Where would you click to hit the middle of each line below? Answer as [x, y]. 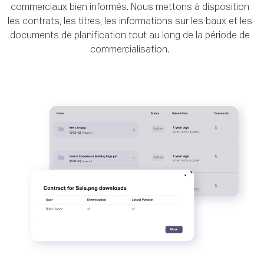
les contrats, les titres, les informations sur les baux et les [130, 22]
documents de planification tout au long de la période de [130, 36]
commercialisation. [130, 50]
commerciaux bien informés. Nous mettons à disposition [130, 8]
